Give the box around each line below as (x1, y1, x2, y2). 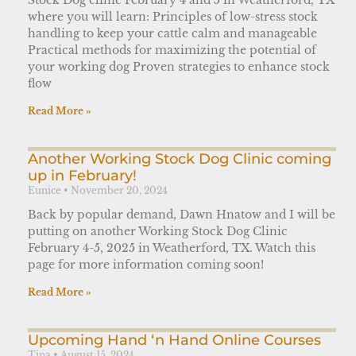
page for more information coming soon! (28, 257, 264, 272)
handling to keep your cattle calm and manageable (28, 25, 317, 41)
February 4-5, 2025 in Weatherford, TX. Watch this (28, 240, 315, 255)
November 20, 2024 (71, 184, 168, 196)
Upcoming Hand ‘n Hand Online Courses (28, 331, 321, 349)
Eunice (28, 184, 64, 196)
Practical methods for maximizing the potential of (28, 42, 316, 57)
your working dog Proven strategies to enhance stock (28, 59, 330, 74)
